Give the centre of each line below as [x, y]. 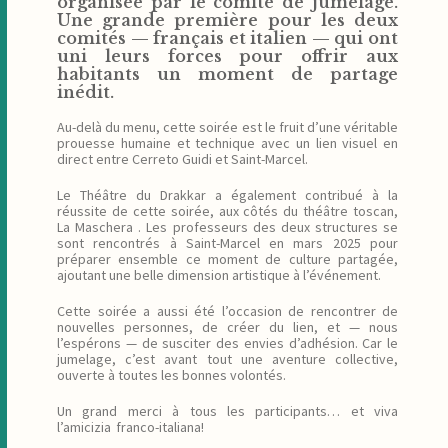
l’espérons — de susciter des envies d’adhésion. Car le [227, 343]
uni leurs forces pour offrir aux [227, 56]
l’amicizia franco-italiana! [130, 427]
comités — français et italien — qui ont [227, 38]
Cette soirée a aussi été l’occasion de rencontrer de [227, 311]
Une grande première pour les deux [227, 20]
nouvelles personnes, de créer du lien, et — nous [227, 327]
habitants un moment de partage [227, 74]
